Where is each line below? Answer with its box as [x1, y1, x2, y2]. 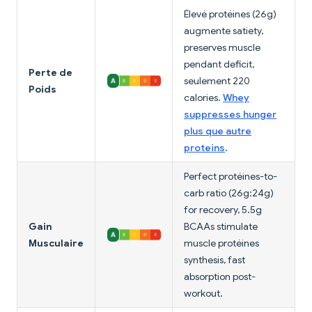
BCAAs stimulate [184, 220, 258, 233]
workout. [184, 287, 223, 300]
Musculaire [29, 237, 84, 250]
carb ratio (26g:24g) [184, 187, 274, 200]
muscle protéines [184, 237, 259, 250]
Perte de [29, 66, 72, 79]
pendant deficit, [184, 58, 254, 71]
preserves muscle [184, 41, 260, 54]
